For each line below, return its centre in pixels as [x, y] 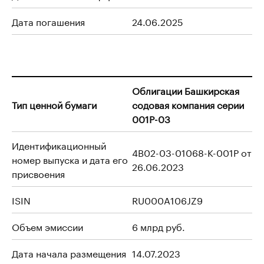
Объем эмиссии [47, 226]
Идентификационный [59, 145]
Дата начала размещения [69, 253]
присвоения [38, 173]
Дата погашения [48, 21]
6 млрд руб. [159, 226]
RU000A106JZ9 [167, 199]
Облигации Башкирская [186, 90]
